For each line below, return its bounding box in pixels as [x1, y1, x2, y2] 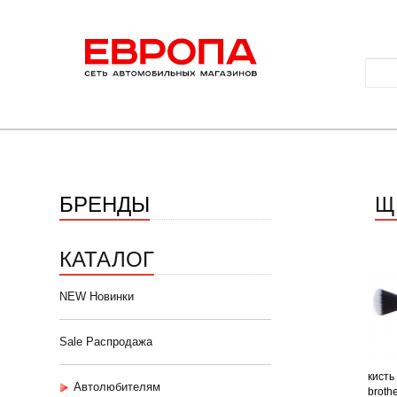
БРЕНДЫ [59, 187, 150, 218]
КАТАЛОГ [59, 242, 154, 273]
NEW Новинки [59, 290, 134, 303]
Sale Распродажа [59, 335, 152, 348]
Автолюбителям [74, 380, 160, 393]
